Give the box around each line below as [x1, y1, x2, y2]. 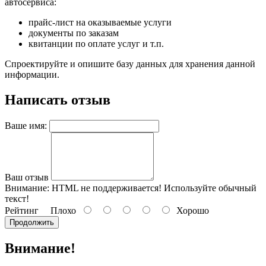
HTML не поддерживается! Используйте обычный [49, 182, 256, 193]
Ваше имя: [5, 120, 47, 131]
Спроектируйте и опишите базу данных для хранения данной [5, 58, 255, 69]
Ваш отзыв [5, 172, 49, 182]
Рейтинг [5, 205, 39, 216]
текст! [5, 193, 29, 204]
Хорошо [172, 205, 209, 216]
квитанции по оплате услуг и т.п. [28, 38, 164, 49]
